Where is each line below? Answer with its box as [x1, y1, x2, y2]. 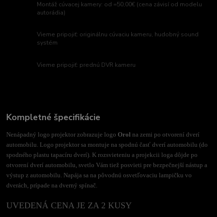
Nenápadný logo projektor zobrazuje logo [6, 130, 118, 138]
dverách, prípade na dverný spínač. [6, 181, 98, 189]
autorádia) [37, 8, 66, 16]
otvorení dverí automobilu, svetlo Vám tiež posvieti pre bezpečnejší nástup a [6, 161, 208, 169]
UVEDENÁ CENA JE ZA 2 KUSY [6, 200, 132, 210]
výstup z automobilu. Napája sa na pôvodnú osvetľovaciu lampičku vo [6, 171, 192, 179]
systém [37, 39, 58, 47]
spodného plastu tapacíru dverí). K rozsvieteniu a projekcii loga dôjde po [6, 151, 198, 158]
